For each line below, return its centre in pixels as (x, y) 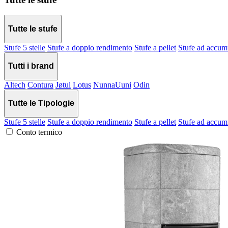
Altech (15, 84)
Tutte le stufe (33, 29)
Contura (40, 84)
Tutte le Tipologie (41, 103)
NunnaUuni (112, 84)
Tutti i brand (31, 66)
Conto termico (39, 132)
